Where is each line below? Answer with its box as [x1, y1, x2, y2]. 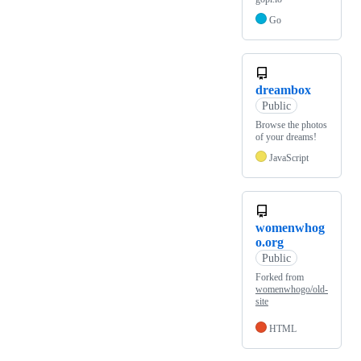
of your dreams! [255, 131, 317, 143]
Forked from [255, 272, 304, 284]
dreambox [255, 83, 311, 98]
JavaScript [269, 152, 309, 164]
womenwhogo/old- [255, 284, 328, 296]
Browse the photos [255, 119, 327, 131]
